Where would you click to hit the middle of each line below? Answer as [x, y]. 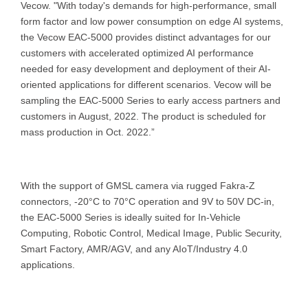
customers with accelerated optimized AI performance [137, 53]
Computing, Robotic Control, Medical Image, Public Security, [151, 233]
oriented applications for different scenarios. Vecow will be [146, 84]
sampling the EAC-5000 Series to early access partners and [151, 100]
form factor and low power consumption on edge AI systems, [152, 21]
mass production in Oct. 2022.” [88, 132]
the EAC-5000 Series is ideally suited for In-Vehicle [131, 217]
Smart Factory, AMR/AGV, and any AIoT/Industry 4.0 [134, 249]
